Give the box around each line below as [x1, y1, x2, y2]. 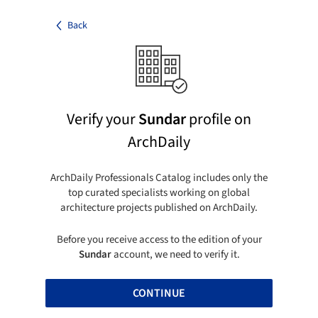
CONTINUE [133, 285, 185, 301]
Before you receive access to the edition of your [56, 231, 262, 247]
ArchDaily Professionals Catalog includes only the [50, 170, 268, 185]
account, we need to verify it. [111, 246, 240, 262]
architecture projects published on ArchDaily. [60, 199, 258, 215]
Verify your [67, 107, 138, 131]
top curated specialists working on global [68, 185, 250, 200]
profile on [186, 107, 251, 131]
